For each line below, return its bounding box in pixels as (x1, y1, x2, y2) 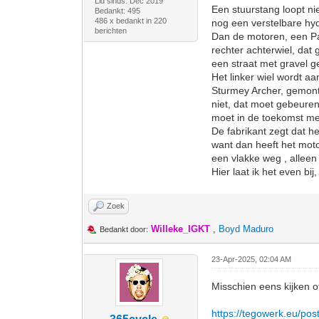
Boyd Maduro (219, 224, 274, 234)
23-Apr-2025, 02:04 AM (211, 255, 292, 263)
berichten (94, 26, 127, 35)
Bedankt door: (100, 225, 149, 234)
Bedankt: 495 (94, 6, 140, 15)
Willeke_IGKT (151, 224, 211, 234)
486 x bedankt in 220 (94, 16, 167, 25)
